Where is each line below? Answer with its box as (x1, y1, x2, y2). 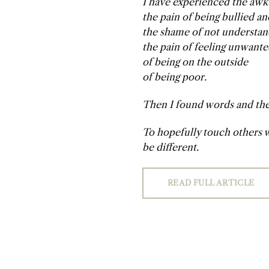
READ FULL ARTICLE (168, 178, 255, 187)
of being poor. (142, 71, 207, 83)
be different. (142, 141, 199, 153)
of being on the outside (142, 56, 248, 68)
